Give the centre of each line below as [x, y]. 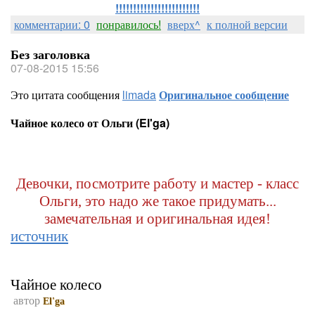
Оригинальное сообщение [224, 95]
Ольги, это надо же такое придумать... [157, 201]
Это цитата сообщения [66, 95]
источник [39, 236]
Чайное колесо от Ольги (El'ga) [90, 123]
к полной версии [247, 24]
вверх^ [184, 24]
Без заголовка [50, 54]
